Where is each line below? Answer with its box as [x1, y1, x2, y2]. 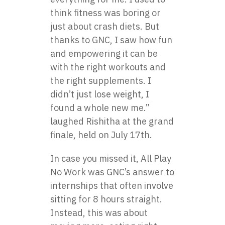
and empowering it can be [50, 48, 158, 59]
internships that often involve [50, 180, 173, 191]
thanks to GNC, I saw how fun [50, 34, 172, 46]
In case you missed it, [50, 153, 141, 164]
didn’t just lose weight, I [50, 88, 149, 100]
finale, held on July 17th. [50, 129, 152, 141]
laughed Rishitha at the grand [50, 116, 174, 127]
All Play [141, 153, 171, 164]
